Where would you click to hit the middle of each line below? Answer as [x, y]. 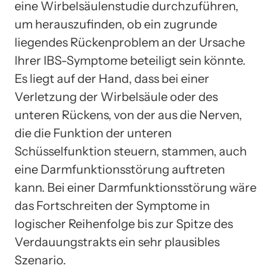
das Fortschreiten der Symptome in [112, 205]
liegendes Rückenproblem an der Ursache [130, 42]
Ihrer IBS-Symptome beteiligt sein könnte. [130, 60]
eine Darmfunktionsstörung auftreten [120, 169]
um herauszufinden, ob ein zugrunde [116, 24]
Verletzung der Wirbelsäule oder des [116, 96]
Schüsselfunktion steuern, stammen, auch [131, 151]
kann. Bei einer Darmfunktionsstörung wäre [135, 187]
